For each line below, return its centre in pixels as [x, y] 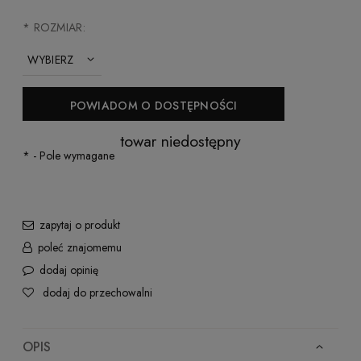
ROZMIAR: [58, 28]
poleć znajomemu [80, 248]
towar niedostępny [180, 141]
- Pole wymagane [72, 156]
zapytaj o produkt [80, 225]
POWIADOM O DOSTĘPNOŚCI [154, 106]
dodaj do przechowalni [98, 293]
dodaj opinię [69, 270]
